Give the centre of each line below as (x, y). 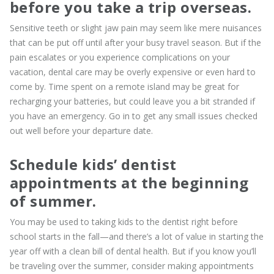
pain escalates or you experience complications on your (120, 57)
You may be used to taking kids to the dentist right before (124, 221)
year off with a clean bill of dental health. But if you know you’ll (133, 251)
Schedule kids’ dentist (93, 164)
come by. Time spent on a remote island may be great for (124, 86)
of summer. (53, 201)
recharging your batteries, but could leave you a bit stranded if (132, 101)
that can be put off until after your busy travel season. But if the (135, 42)
